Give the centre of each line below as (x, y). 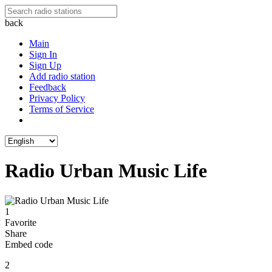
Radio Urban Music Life (106, 171)
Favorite (21, 222)
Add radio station (62, 76)
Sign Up (45, 65)
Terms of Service (62, 109)
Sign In (43, 54)
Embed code (29, 244)
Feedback (48, 87)
